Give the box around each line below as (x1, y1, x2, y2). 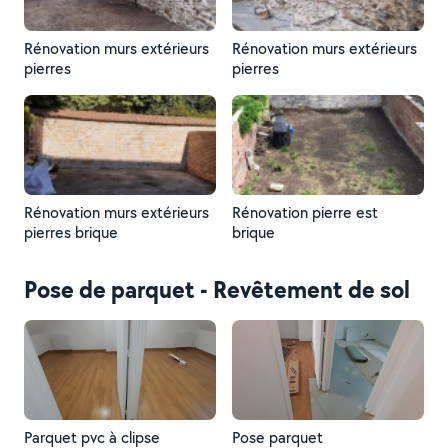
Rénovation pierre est (232, 202, 378, 223)
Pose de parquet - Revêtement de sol (24, 273, 410, 305)
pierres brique (24, 222, 118, 243)
